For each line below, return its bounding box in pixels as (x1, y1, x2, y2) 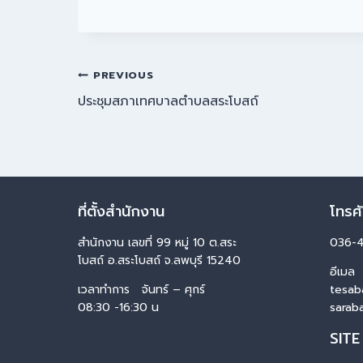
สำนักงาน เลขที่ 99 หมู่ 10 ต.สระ (78, 234, 237, 251)
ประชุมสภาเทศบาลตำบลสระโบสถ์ (78, 91, 258, 111)
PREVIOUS (93, 66, 154, 83)
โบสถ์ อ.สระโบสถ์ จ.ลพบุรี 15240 (78, 252, 241, 269)
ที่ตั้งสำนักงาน (78, 200, 164, 223)
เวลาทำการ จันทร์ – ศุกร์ (78, 281, 205, 298)
